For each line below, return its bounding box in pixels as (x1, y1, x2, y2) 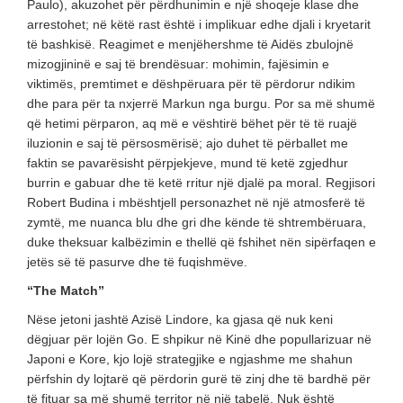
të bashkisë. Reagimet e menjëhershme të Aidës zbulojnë (27, 36, 354, 51)
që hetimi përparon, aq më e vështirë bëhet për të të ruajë (27, 115, 357, 130)
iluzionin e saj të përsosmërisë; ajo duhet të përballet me (27, 135, 348, 150)
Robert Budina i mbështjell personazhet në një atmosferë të (27, 194, 365, 210)
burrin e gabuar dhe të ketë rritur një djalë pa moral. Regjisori (27, 175, 375, 190)
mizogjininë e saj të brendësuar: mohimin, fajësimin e (27, 56, 329, 71)
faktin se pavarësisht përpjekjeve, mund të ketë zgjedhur (27, 155, 348, 170)
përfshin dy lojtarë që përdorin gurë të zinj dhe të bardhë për (27, 371, 371, 386)
